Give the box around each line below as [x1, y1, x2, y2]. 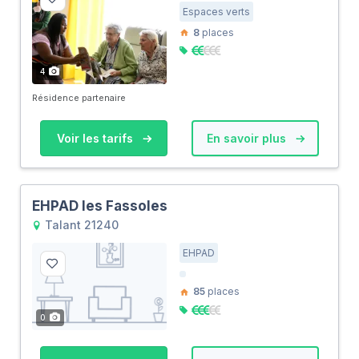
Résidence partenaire [32, 92, 126, 104]
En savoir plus [206, 131, 289, 146]
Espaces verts [183, 5, 250, 18]
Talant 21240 [42, 218, 119, 232]
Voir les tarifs [56, 131, 136, 146]
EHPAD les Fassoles [32, 198, 167, 215]
